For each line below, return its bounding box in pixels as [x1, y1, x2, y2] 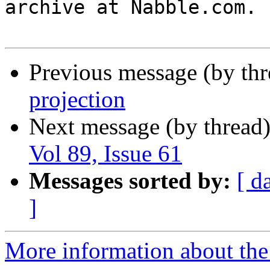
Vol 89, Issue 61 [29, 140, 182, 167]
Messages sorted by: [29, 168, 231, 194]
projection [29, 86, 125, 113]
